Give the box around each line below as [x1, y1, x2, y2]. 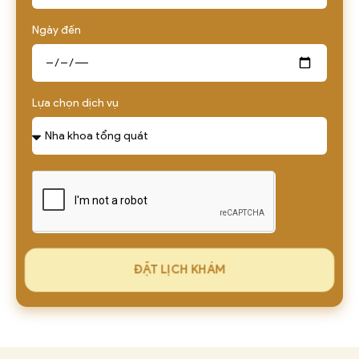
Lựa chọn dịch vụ [32, 95, 119, 110]
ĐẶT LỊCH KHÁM [135, 262, 224, 276]
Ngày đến [32, 22, 81, 37]
